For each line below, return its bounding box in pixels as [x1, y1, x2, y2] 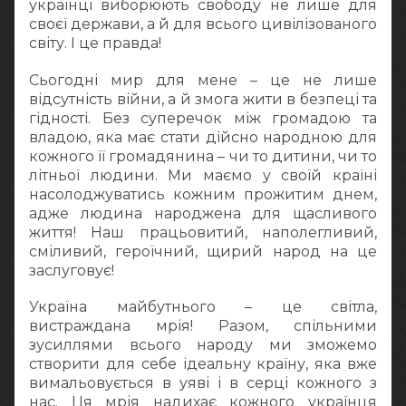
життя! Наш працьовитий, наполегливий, [29, 223, 377, 241]
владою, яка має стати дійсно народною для [29, 128, 377, 146]
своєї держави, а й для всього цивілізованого [29, 15, 377, 34]
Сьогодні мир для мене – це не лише [29, 71, 377, 89]
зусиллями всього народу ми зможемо [29, 335, 377, 353]
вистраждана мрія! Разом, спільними [29, 316, 377, 334]
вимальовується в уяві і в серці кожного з [29, 373, 377, 391]
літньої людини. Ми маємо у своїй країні [29, 166, 377, 184]
